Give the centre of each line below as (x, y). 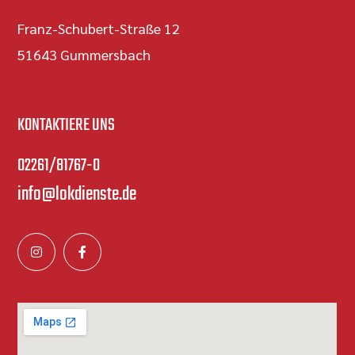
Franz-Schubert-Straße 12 (99, 29)
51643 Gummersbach (84, 55)
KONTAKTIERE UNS (67, 126)
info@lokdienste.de (77, 195)
